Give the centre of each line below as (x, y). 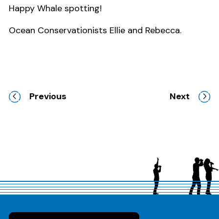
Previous (48, 97)
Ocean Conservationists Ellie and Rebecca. (95, 31)
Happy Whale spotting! (55, 9)
